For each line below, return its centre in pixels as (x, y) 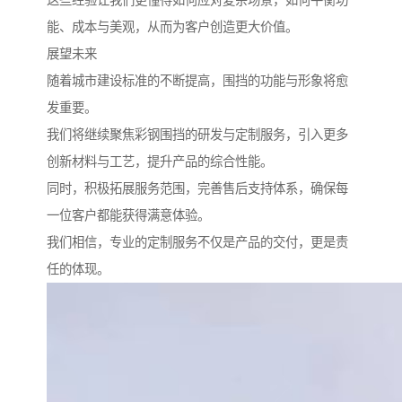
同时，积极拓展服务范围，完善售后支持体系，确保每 (197, 189)
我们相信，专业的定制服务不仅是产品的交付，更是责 (197, 243)
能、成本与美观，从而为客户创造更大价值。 (172, 27)
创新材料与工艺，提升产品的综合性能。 (160, 162)
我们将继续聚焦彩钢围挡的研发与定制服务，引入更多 (197, 135)
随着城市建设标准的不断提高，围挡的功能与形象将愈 (197, 81)
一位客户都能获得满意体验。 (128, 216)
